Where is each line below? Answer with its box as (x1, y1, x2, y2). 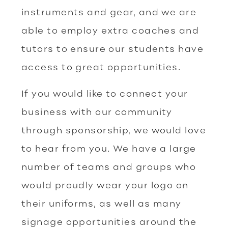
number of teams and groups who (21, 161, 196, 172)
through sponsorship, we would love (21, 124, 206, 135)
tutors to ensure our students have (21, 43, 204, 54)
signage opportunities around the (21, 216, 197, 227)
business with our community (21, 106, 173, 117)
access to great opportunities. (21, 61, 181, 72)
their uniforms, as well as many (21, 197, 182, 209)
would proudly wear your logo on (21, 179, 189, 190)
